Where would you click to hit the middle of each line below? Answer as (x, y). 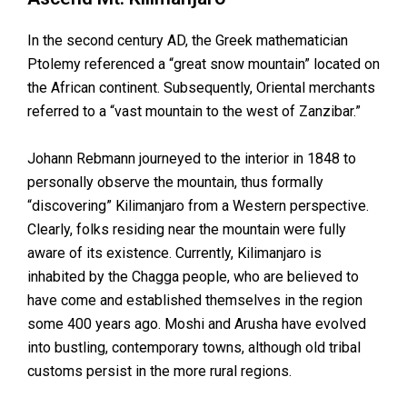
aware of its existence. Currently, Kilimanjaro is (174, 253)
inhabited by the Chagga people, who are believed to (193, 276)
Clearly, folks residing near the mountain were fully (187, 229)
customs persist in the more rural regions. (159, 371)
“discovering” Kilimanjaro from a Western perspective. (198, 205)
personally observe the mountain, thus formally (175, 182)
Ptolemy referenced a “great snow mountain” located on (203, 65)
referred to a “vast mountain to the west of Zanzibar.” (194, 112)
